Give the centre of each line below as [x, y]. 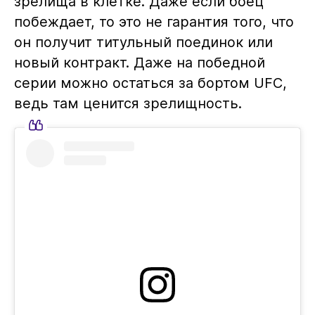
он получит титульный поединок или [143, 43]
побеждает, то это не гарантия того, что [154, 22]
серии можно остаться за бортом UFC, [150, 83]
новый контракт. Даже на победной [139, 63]
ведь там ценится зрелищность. [128, 104]
